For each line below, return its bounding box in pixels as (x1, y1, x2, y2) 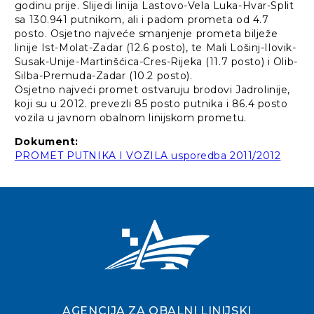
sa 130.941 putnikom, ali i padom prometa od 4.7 (14, 13, 269, 27)
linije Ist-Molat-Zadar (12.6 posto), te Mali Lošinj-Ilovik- (14, 41, 296, 55)
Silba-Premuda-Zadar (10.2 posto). (14, 69, 193, 83)
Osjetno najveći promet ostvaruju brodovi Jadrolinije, (14, 83, 291, 97)
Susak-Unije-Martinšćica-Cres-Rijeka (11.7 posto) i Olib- (14, 55, 298, 69)
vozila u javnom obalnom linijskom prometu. (14, 111, 247, 125)
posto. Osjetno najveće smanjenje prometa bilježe (14, 27, 278, 41)
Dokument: (14, 135, 78, 149)
